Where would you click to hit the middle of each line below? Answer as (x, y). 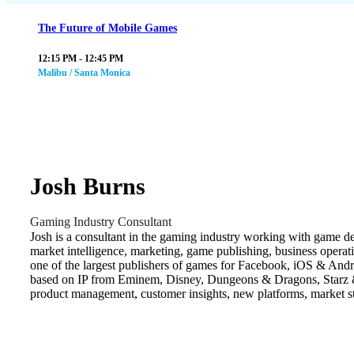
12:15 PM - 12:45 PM (81, 59)
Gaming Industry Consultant (101, 221)
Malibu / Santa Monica (84, 73)
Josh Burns (88, 186)
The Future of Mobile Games (107, 28)
